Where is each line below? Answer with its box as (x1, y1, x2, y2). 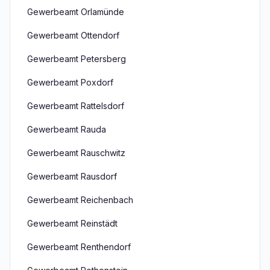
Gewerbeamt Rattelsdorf (27, 101, 124, 111)
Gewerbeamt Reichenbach (27, 195, 133, 205)
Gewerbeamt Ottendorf (27, 30, 119, 40)
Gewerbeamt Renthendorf (27, 242, 131, 252)
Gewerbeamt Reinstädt (27, 218, 118, 228)
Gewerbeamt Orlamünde (27, 7, 124, 17)
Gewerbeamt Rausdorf (27, 171, 117, 181)
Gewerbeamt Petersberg (27, 54, 126, 64)
